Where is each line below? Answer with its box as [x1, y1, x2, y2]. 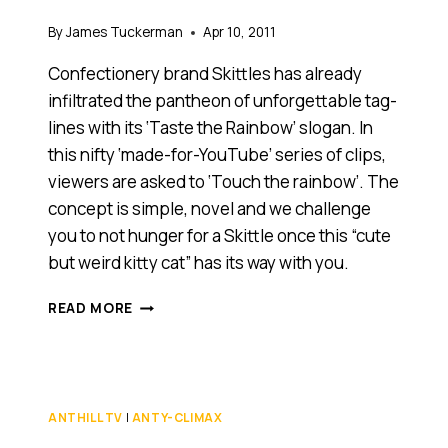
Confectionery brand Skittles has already [48, 62, 362, 86]
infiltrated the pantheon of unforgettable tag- [48, 89, 397, 113]
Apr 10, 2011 [203, 23, 277, 42]
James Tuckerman [66, 23, 184, 42]
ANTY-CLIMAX [131, 409, 223, 427]
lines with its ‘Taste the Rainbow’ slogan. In [48, 116, 373, 140]
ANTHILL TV [48, 409, 123, 427]
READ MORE [48, 299, 134, 318]
